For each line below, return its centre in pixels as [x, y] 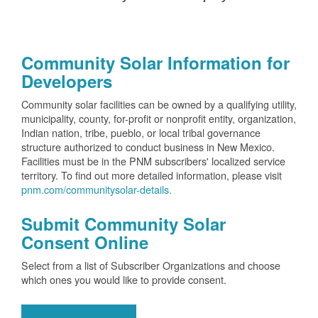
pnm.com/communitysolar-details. [97, 190]
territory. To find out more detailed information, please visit [152, 175]
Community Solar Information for [155, 63]
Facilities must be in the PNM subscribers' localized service [153, 161]
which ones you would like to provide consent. [124, 280]
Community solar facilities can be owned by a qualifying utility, [159, 104]
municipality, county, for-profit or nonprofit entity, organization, [159, 119]
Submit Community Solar [124, 224]
